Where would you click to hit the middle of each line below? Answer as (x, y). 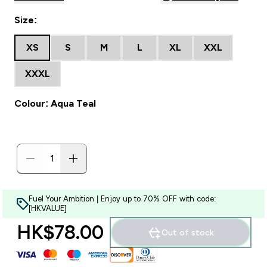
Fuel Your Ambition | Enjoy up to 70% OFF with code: (122, 199)
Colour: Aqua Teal (55, 103)
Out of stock (188, 232)
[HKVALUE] (48, 208)
